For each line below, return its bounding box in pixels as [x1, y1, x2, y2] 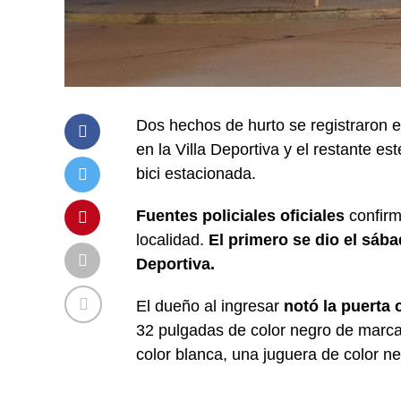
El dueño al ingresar [136, 296, 284, 315]
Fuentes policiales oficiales [136, 206, 345, 225]
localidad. [136, 230, 209, 249]
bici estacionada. [136, 164, 256, 183]
